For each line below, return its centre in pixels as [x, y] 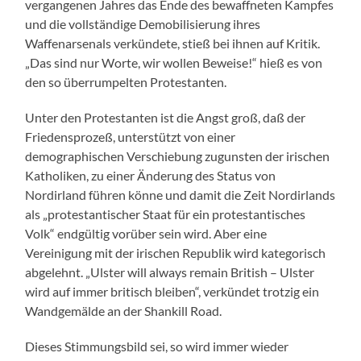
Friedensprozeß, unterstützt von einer [131, 136]
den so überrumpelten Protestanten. [126, 81]
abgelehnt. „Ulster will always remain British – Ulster [170, 272]
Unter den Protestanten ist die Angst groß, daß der [166, 117]
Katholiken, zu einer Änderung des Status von [151, 175]
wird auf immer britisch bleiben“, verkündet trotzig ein [172, 291]
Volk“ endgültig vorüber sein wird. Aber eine [146, 233]
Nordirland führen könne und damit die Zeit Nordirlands [180, 194]
